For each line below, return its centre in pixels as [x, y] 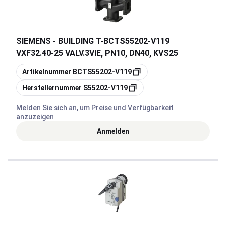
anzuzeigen [35, 117]
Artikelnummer [47, 72]
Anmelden [113, 131]
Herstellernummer [52, 88]
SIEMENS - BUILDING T [58, 41]
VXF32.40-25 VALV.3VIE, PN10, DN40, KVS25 [97, 53]
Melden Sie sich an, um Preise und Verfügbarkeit [95, 108]
